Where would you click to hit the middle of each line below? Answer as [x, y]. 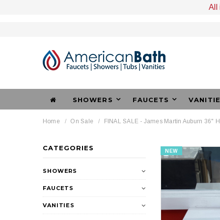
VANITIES [59, 205]
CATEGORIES [69, 148]
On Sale [82, 121]
